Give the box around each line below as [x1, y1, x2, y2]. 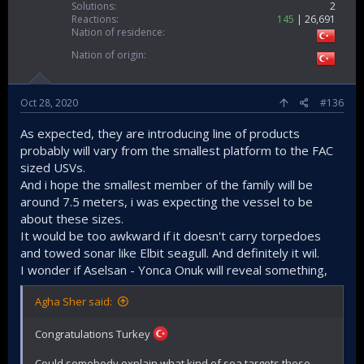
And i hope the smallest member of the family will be [20, 176, 313, 193]
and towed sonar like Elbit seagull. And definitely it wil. [20, 245, 319, 262]
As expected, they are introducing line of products [20, 125, 300, 142]
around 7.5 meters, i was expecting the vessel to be [20, 193, 313, 210]
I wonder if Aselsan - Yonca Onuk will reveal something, [20, 262, 327, 279]
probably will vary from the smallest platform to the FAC [20, 142, 333, 159]
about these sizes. [20, 210, 123, 227]
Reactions [71, 12, 116, 27]
